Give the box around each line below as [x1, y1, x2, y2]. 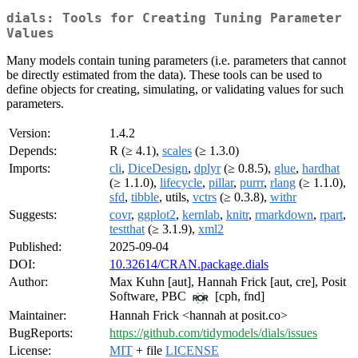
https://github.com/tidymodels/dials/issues [109, 326, 317, 340]
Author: [9, 275, 48, 289]
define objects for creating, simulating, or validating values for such [6, 82, 344, 97]
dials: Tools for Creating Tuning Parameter [6, 10, 342, 26]
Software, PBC [109, 289, 189, 304]
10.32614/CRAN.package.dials [109, 257, 268, 272]
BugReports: [9, 326, 73, 340]
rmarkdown [255, 208, 313, 222]
